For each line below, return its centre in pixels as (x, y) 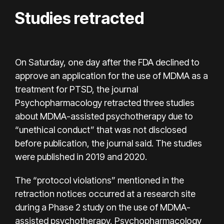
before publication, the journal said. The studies (108, 143)
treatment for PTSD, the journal (76, 89)
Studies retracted (79, 18)
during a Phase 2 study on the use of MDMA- (103, 207)
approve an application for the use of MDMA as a (111, 75)
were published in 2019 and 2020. (81, 156)
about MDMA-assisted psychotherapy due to (104, 116)
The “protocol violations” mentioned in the (99, 180)
